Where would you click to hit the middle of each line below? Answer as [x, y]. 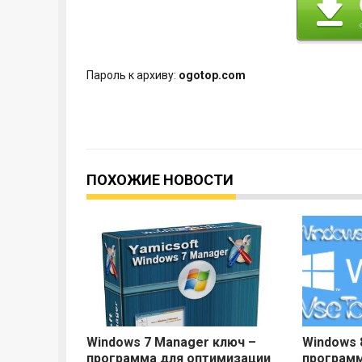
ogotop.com [212, 76]
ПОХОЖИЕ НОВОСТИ [160, 180]
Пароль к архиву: [133, 76]
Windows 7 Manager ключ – [171, 343]
